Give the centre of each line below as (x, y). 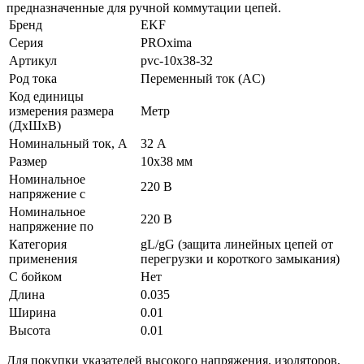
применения (43, 258)
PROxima (166, 42)
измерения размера (61, 110)
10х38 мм (167, 161)
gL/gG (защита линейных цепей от (237, 244)
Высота (30, 330)
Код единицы (46, 96)
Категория (38, 244)
